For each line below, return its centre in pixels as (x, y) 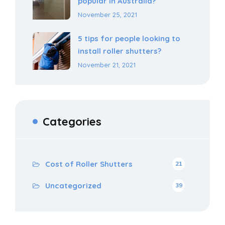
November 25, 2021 (107, 15)
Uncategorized (73, 186)
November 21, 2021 (107, 65)
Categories (72, 122)
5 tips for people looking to (129, 38)
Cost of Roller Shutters (89, 164)
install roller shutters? (120, 51)
